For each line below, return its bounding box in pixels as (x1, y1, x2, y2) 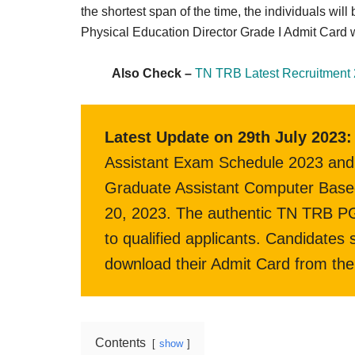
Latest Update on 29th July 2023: (105, 128, 352, 146)
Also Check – (112, 67, 195, 80)
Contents (95, 336, 146, 349)
